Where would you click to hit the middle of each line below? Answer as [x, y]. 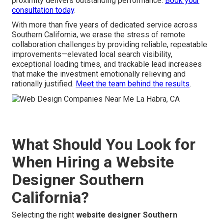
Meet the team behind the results [133, 84]
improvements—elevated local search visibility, [92, 55]
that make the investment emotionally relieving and [99, 74]
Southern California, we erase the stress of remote [98, 35]
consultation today [43, 10]
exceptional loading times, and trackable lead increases [107, 64]
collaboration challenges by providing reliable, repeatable [110, 45]
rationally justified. [44, 84]
